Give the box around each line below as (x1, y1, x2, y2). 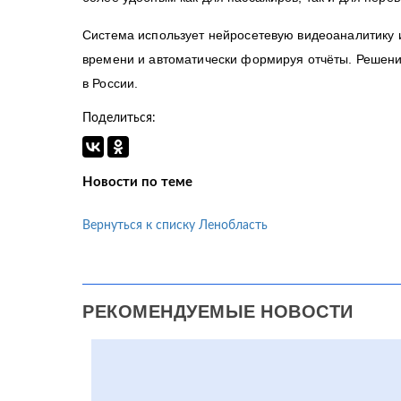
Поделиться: (82, 112, 156, 124)
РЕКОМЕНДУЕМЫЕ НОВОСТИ (82, 299, 354, 324)
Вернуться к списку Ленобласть (82, 219, 268, 232)
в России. (82, 76, 139, 90)
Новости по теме (82, 175, 192, 189)
